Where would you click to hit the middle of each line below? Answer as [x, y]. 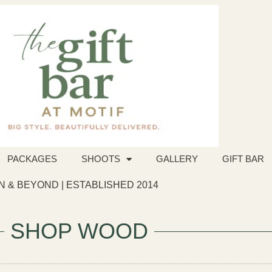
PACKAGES [32, 159]
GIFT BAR [243, 159]
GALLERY [177, 159]
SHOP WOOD [79, 231]
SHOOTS [101, 159]
